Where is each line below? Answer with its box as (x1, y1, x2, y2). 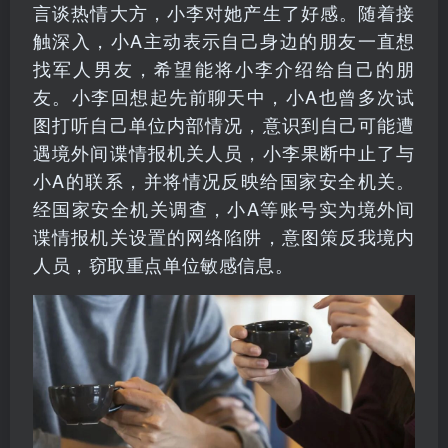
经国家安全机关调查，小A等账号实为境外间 (33, 194, 415, 221)
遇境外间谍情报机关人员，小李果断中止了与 (33, 138, 415, 165)
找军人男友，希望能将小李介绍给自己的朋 (33, 54, 415, 81)
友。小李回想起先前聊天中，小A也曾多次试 (33, 82, 415, 109)
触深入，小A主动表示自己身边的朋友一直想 (33, 26, 415, 53)
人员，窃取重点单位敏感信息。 (33, 250, 294, 277)
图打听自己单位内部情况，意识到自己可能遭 (33, 110, 415, 137)
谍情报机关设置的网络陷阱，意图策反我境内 (33, 222, 415, 249)
